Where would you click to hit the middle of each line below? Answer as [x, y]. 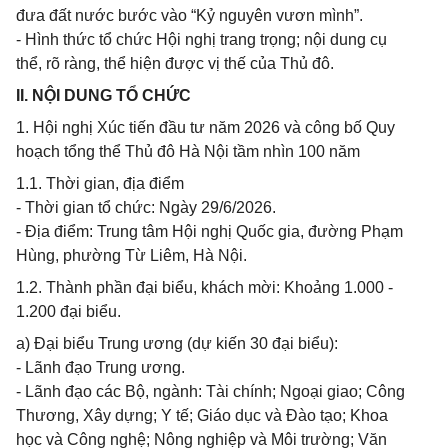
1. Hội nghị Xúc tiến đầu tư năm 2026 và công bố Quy [205, 127]
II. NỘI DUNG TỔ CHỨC [103, 95]
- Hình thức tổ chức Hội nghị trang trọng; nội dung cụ [201, 39]
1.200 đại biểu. [68, 311]
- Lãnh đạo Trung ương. [100, 367]
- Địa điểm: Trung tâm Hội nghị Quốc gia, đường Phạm [209, 231]
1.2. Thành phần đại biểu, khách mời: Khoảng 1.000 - [204, 287]
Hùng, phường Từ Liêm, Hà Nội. [131, 255]
